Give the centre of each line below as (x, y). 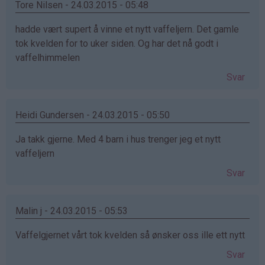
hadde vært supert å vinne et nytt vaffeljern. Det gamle (127, 29)
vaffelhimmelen (48, 57)
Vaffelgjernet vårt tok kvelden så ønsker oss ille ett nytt (130, 235)
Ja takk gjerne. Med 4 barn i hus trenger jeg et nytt (118, 139)
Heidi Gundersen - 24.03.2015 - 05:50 (93, 115)
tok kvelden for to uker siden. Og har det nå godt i (117, 43)
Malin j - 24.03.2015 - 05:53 (72, 211)
